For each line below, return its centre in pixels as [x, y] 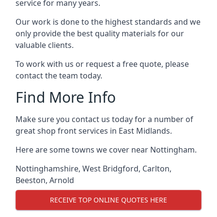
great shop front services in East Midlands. [94, 131]
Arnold [62, 180]
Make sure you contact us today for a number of [104, 119]
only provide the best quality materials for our [100, 33]
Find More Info [66, 97]
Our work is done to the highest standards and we [108, 22]
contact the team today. [59, 75]
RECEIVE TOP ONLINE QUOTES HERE [108, 200]
